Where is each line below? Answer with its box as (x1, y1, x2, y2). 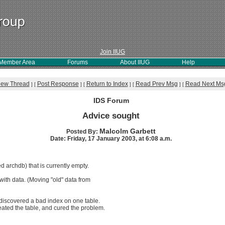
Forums (67, 59, 88, 66)
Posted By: (66, 128, 99, 135)
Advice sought (82, 110, 140, 121)
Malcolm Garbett (99, 127, 156, 135)
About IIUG (120, 59, 150, 66)
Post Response (37, 80, 79, 87)
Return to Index (86, 80, 128, 87)
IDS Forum (93, 96, 129, 104)
